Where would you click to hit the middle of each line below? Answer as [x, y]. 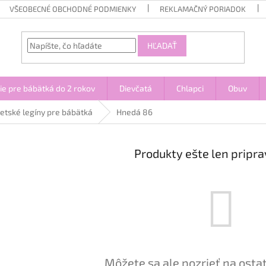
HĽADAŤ [162, 46]
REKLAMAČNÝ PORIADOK [203, 9]
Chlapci [190, 88]
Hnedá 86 [134, 112]
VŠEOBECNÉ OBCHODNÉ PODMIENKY [73, 9]
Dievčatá [136, 88]
